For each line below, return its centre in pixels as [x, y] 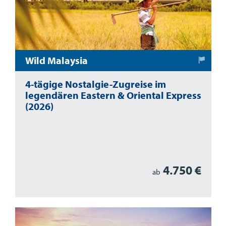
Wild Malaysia [56, 60]
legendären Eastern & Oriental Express [113, 95]
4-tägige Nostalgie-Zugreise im [95, 84]
